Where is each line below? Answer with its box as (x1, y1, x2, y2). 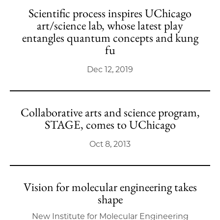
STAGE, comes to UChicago (44, 117, 176, 132)
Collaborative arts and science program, (20, 105, 200, 120)
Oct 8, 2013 (89, 139, 131, 149)
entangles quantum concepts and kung (22, 30, 198, 45)
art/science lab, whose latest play (37, 18, 183, 33)
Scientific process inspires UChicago (28, 5, 192, 21)
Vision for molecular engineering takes (23, 179, 197, 194)
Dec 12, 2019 (87, 65, 133, 74)
